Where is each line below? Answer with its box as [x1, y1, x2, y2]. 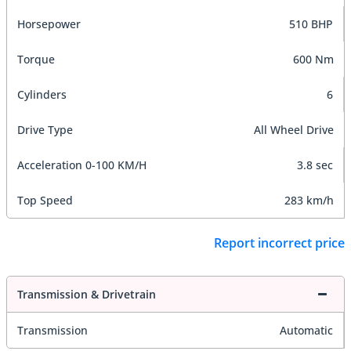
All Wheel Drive [254, 122, 334, 138]
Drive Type [17, 122, 73, 138]
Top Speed [17, 193, 73, 208]
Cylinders [17, 87, 67, 103]
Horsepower [17, 16, 81, 32]
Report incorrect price [214, 233, 345, 251]
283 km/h [284, 193, 334, 208]
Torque [17, 52, 55, 67]
